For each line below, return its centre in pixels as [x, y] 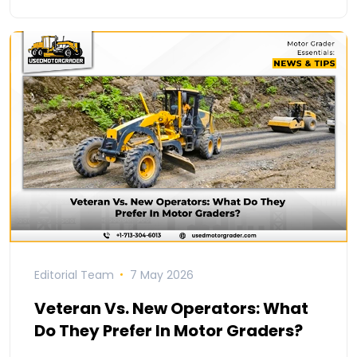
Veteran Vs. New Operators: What [171, 308]
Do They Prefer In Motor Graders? [169, 330]
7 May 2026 [161, 275]
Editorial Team [74, 275]
